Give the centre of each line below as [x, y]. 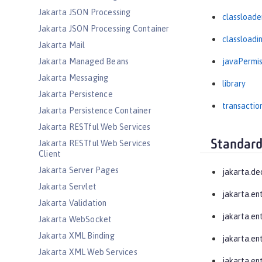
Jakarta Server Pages [79, 170]
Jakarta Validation [73, 203]
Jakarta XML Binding [77, 236]
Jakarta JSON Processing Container [104, 29]
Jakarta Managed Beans [84, 61]
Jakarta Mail [62, 45]
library [234, 84]
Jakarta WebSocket [75, 219]
